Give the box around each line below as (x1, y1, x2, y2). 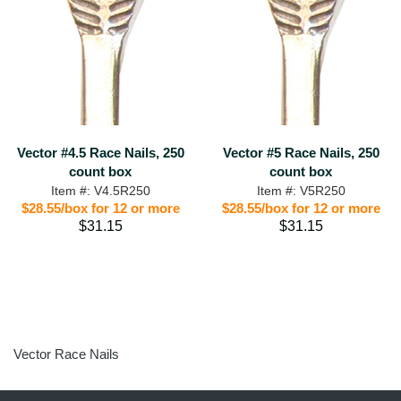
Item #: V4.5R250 (50, 183, 150, 198)
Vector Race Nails (13, 346, 119, 362)
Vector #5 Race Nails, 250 (222, 145, 380, 160)
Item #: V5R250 (256, 183, 346, 198)
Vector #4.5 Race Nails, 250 (16, 145, 184, 160)
